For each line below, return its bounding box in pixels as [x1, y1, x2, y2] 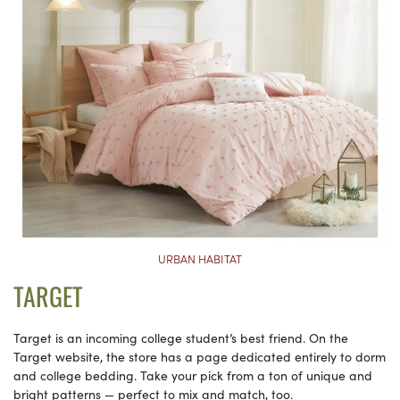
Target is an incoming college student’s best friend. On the [13, 329, 348, 347]
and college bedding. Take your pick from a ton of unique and [13, 366, 372, 385]
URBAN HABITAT [158, 250, 242, 268]
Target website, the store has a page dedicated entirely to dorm [13, 347, 386, 366]
